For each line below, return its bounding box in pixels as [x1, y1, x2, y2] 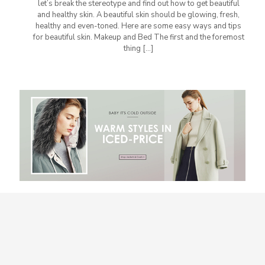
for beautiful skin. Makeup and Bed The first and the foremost [33, 31, 244, 43]
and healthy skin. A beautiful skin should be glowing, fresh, [37, 9, 240, 20]
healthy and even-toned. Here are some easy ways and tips [35, 20, 241, 31]
